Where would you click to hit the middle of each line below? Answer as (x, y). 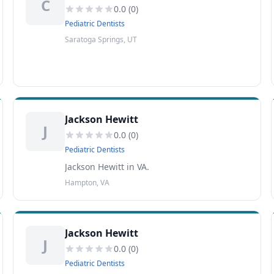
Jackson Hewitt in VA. (107, 167)
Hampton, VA (87, 183)
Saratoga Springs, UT (101, 39)
